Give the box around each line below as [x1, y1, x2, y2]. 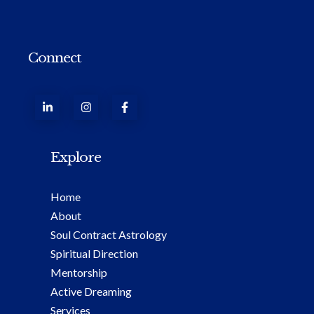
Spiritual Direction [50, 246, 138, 260]
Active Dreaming [50, 284, 132, 298]
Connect [28, 49, 81, 67]
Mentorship [50, 265, 107, 279]
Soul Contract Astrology [50, 227, 167, 241]
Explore [50, 148, 101, 165]
